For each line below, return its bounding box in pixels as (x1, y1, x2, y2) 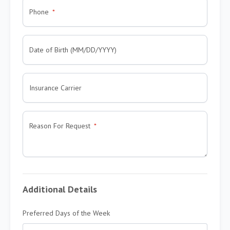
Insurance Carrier (29, 83, 82, 92)
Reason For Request (29, 121, 90, 130)
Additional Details (23, 183, 97, 195)
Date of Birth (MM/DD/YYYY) (29, 45, 117, 54)
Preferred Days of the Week (23, 208, 110, 218)
